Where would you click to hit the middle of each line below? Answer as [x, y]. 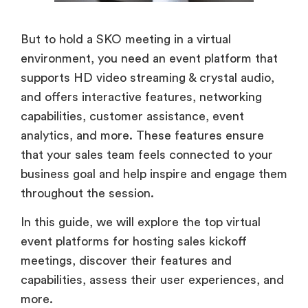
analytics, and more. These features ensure [142, 136]
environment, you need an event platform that [149, 59]
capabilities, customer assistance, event [132, 117]
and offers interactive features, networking [141, 97]
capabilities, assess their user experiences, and [152, 280]
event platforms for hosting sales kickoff [134, 242]
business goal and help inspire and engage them [154, 174]
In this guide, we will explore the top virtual [141, 222]
